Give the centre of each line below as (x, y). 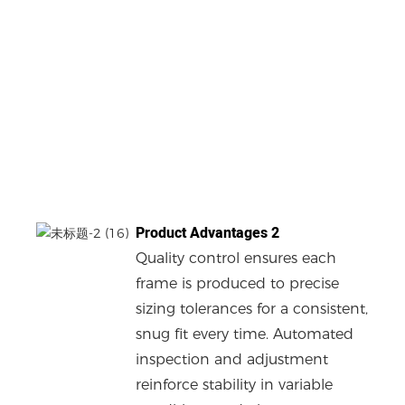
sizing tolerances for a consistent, (252, 309)
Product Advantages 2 (208, 233)
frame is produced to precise (238, 284)
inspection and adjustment (232, 360)
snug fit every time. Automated (245, 334)
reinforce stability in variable (235, 385)
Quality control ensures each (236, 259)
